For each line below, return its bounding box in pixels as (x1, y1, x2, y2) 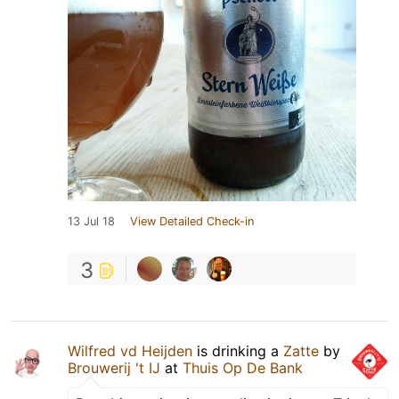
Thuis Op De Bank (183, 358, 303, 377)
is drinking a (192, 341, 283, 360)
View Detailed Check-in (130, 214, 254, 228)
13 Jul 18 (68, 214, 115, 228)
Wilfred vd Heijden (68, 341, 192, 360)
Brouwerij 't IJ (68, 358, 160, 377)
